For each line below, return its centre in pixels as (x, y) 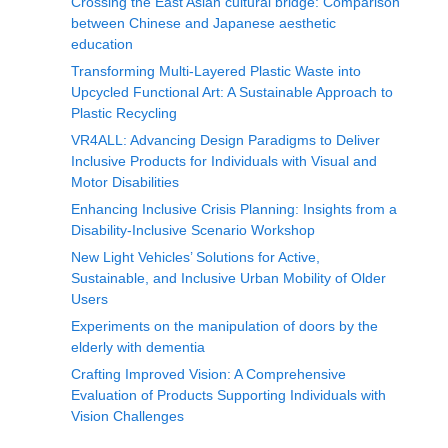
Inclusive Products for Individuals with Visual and (224, 161)
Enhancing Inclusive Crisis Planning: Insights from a (234, 209)
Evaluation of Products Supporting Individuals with (228, 395)
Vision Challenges (127, 416)
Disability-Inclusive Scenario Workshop (193, 230)
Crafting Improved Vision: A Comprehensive (208, 374)
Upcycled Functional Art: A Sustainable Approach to (232, 92)
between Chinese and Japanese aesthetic (203, 23)
